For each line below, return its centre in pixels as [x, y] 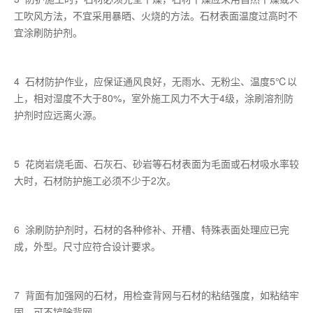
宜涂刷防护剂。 [48, 32]
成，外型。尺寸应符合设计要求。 [87, 246]
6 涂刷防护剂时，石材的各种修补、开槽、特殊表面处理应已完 [152, 229]
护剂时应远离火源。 [58, 114]
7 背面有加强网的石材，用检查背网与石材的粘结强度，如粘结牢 [156, 294]
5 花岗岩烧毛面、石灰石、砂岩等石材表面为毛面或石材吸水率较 [156, 163]
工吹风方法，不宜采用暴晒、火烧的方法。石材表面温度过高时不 [156, 15]
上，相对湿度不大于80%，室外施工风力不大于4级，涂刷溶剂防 [154, 97]
